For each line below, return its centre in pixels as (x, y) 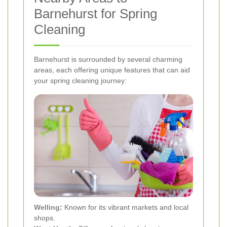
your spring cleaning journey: (80, 81)
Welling (47, 207)
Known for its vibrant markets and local (125, 207)
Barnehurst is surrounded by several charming (108, 60)
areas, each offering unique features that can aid (112, 70)
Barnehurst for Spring (96, 14)
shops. (45, 218)
